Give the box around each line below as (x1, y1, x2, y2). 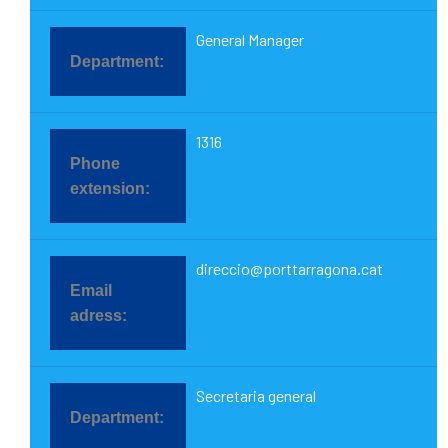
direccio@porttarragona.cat (196, 259, 383, 279)
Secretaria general (196, 386, 316, 406)
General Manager (196, 30, 304, 50)
